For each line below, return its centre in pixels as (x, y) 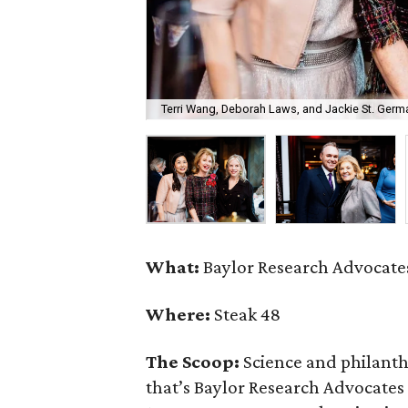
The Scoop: (195, 362)
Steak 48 (248, 314)
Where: (180, 314)
